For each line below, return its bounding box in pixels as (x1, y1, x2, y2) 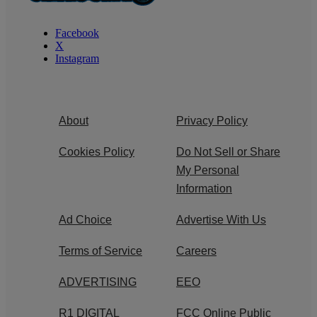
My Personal (176, 163, 239, 176)
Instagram (55, 52, 99, 64)
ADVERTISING (59, 275, 137, 288)
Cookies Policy (59, 145, 134, 158)
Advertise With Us (176, 213, 266, 226)
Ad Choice (59, 213, 112, 226)
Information (176, 182, 232, 195)
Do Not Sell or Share (176, 145, 280, 158)
